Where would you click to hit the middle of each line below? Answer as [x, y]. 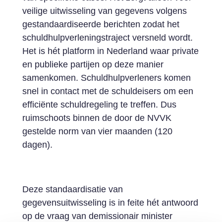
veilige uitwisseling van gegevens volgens [104, 11]
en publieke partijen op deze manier [93, 64]
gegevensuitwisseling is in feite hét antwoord [110, 203]
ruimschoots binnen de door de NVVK [97, 118]
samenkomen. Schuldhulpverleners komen [106, 78]
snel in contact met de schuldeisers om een [108, 91]
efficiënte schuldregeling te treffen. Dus [99, 105]
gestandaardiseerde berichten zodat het [101, 24]
